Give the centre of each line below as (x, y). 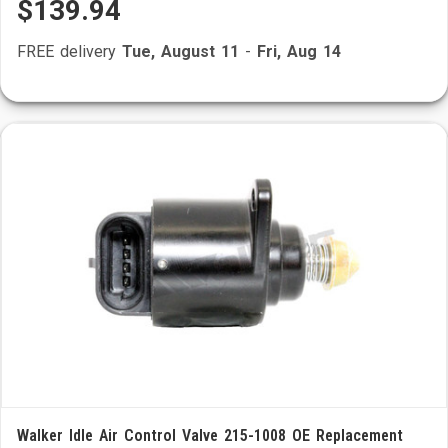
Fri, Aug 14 (299, 51)
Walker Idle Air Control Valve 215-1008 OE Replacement (210, 435)
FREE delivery (69, 51)
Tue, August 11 (180, 51)
